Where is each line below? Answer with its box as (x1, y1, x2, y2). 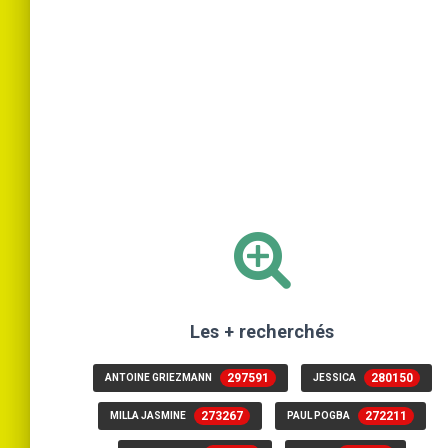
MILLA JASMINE (110, 409, 188, 421)
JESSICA (312, 371, 358, 383)
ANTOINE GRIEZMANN (104, 371, 214, 383)
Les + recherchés (190, 320, 334, 342)
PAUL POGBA (287, 409, 352, 421)
